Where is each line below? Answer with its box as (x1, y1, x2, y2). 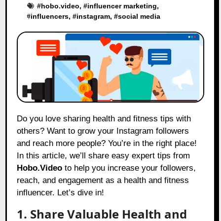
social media (118, 12, 161, 20)
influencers (31, 12, 69, 20)
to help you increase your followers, (62, 163, 196, 173)
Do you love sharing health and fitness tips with (17, 114, 23, 124)
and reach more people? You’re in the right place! (17, 139, 197, 148)
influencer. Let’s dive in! (17, 188, 105, 198)
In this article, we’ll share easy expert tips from (17, 151, 190, 161)
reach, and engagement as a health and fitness (17, 176, 189, 185)
